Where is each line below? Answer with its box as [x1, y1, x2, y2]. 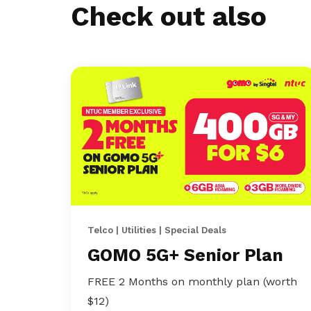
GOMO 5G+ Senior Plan [87, 245, 283, 265]
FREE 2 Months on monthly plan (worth [87, 275, 297, 288]
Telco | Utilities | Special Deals [87, 225, 226, 235]
